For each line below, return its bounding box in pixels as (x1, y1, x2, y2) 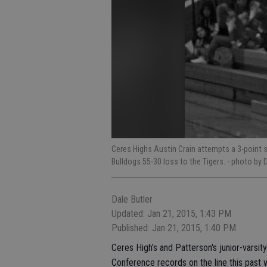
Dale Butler (111, 194, 153, 205)
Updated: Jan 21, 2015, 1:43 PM (111, 208, 231, 219)
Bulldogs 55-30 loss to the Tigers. (111, 157, 227, 166)
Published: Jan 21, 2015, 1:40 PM (111, 222, 236, 234)
